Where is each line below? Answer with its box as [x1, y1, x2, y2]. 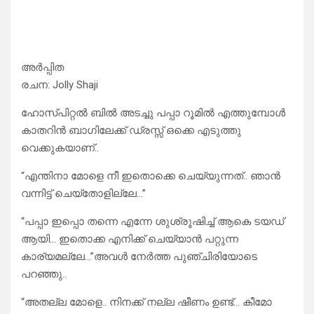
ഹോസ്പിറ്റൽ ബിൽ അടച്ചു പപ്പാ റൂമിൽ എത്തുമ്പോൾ [21, 107, 285, 120]
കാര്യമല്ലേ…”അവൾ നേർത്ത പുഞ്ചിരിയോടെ [21, 250, 257, 264]
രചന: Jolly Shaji [21, 78, 98, 92]
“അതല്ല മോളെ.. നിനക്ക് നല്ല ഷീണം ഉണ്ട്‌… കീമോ [21, 296, 272, 309]
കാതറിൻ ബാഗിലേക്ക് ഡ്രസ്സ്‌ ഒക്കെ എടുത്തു [21, 124, 241, 137]
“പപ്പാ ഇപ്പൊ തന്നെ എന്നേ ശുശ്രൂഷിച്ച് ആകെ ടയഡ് [21, 215, 284, 228]
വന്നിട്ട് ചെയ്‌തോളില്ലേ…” [21, 187, 146, 200]
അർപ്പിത [21, 61, 64, 74]
